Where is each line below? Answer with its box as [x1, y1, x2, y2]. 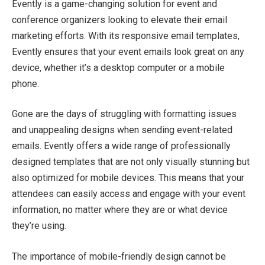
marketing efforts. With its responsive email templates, [12, 30, 240, 41]
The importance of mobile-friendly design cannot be [12, 250, 226, 262]
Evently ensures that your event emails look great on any [12, 46, 244, 57]
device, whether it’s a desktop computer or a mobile [12, 62, 225, 73]
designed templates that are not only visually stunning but [12, 156, 250, 168]
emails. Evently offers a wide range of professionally [12, 140, 231, 152]
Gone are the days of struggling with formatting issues [12, 108, 237, 120]
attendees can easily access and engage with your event [12, 188, 245, 200]
